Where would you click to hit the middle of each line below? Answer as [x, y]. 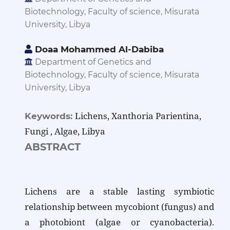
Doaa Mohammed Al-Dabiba [98, 50]
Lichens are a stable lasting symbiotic [119, 191]
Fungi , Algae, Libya [65, 131]
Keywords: [50, 116]
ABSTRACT [52, 147]
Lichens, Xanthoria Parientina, [138, 116]
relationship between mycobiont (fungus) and [119, 207]
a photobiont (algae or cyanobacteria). [119, 222]
